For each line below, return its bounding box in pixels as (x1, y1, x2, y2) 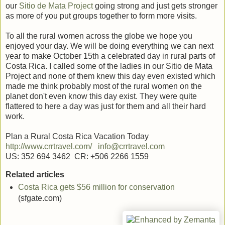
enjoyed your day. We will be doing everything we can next (6, 42, 213, 51)
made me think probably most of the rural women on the (6, 82, 202, 91)
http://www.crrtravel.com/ (6, 142, 92, 151)
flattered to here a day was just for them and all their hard (6, 102, 206, 111)
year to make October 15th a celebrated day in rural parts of (6, 52, 215, 61)
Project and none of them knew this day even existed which (6, 72, 215, 81)
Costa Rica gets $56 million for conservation (18, 183, 175, 192)
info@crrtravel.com (98, 142, 165, 151)
